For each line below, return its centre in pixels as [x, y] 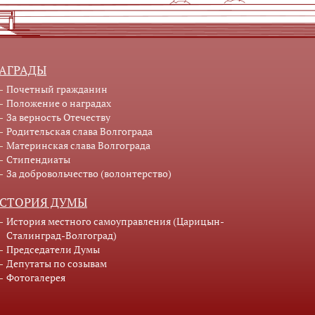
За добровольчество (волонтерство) [89, 174]
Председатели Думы [53, 250]
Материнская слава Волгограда [78, 146]
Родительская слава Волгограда [79, 131]
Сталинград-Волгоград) [62, 236]
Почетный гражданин [57, 89]
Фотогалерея [36, 278]
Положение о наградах [59, 103]
